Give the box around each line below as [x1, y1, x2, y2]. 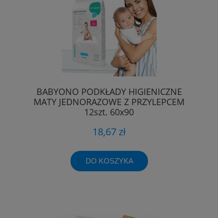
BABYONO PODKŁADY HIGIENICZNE [36, 85, 182, 97]
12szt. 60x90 [84, 106, 134, 118]
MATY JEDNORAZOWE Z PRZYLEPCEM [34, 95, 184, 108]
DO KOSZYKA [85, 157, 133, 165]
